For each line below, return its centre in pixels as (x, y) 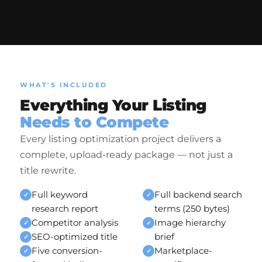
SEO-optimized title (75, 237)
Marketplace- (183, 251)
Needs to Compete (94, 122)
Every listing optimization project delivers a (120, 139)
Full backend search (198, 194)
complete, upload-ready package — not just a (126, 155)
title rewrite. (48, 170)
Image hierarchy (190, 223)
